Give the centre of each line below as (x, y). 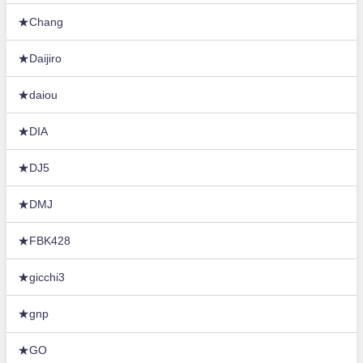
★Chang (41, 21)
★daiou (38, 94)
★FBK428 (45, 240)
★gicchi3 (42, 277)
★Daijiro (40, 58)
